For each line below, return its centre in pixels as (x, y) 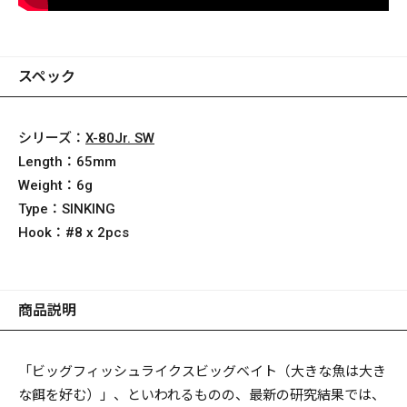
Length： (47, 161)
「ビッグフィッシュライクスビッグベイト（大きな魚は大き (202, 371)
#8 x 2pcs (97, 232)
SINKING (89, 208)
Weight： (47, 185)
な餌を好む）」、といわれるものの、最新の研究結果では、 (202, 395)
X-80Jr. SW (120, 138)
